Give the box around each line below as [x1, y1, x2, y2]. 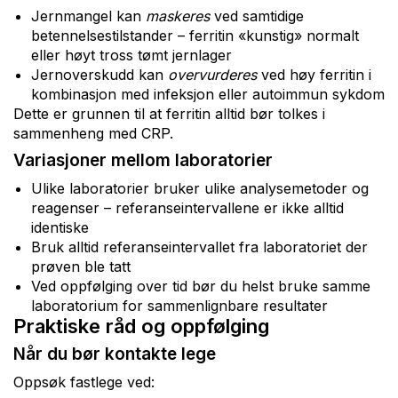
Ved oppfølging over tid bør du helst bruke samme [31, 276, 370, 295]
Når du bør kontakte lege [13, 343, 216, 364]
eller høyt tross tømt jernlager [31, 45, 232, 64]
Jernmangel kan [31, 6, 146, 25]
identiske [31, 218, 89, 236]
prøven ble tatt [31, 257, 131, 275]
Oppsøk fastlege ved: [13, 372, 155, 391]
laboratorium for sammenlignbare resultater [31, 296, 328, 314]
